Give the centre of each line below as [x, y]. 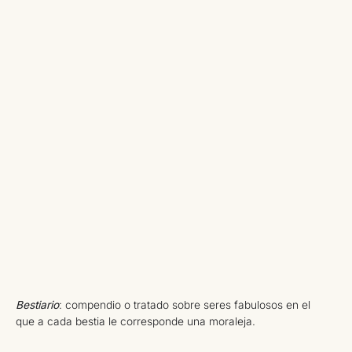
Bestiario [37, 305]
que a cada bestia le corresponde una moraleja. [136, 322]
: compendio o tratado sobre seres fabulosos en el [185, 305]
